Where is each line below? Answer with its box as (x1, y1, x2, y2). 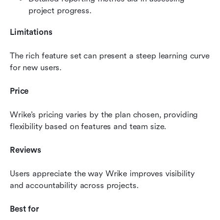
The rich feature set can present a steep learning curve (10, 51, 210, 61)
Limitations (10, 27, 53, 37)
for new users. (10, 63, 62, 73)
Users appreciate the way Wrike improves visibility (10, 169, 195, 179)
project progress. (28, 6, 92, 16)
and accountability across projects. (10, 181, 139, 191)
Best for (10, 204, 39, 214)
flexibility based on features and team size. (10, 122, 167, 132)
